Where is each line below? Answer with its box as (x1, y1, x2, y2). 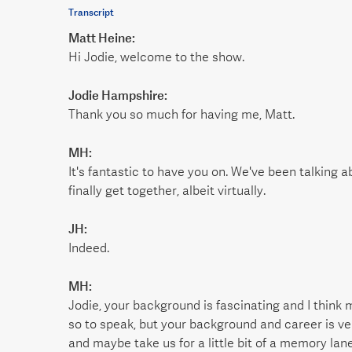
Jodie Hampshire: (68, 87, 167, 104)
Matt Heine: (68, 30, 135, 46)
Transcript (68, 5, 114, 18)
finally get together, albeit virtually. (68, 183, 266, 199)
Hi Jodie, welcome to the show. (68, 49, 244, 65)
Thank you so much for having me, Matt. (68, 107, 295, 123)
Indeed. (68, 240, 109, 256)
